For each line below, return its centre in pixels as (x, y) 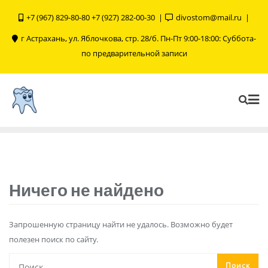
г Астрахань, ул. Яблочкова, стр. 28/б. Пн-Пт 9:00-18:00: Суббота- (138, 38)
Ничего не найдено (86, 190)
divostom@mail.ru (209, 17)
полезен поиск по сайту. (54, 239)
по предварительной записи (134, 53)
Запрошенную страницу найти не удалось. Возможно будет (121, 224)
